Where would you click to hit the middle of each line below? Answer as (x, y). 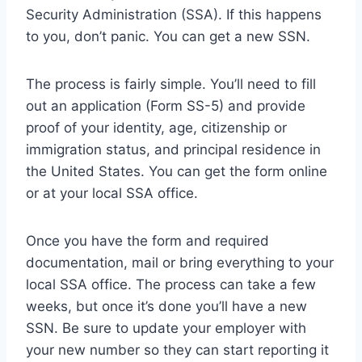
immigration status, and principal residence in (173, 149)
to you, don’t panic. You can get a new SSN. (168, 36)
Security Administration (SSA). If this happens (174, 14)
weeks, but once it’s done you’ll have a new (166, 306)
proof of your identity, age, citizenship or (156, 127)
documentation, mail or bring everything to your (180, 262)
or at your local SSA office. (112, 193)
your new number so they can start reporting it (177, 349)
